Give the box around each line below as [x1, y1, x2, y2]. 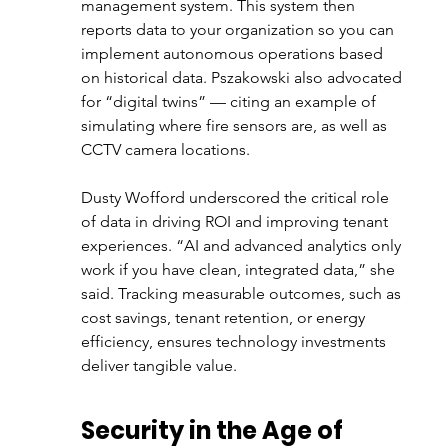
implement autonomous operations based [80, 44, 387, 63]
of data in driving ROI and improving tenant [80, 212, 392, 231]
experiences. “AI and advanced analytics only [80, 236, 405, 255]
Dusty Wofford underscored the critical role [80, 188, 393, 207]
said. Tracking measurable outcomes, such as [80, 284, 405, 303]
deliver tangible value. [80, 356, 237, 375]
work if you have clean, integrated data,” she [80, 260, 399, 279]
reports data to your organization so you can [80, 20, 398, 39]
